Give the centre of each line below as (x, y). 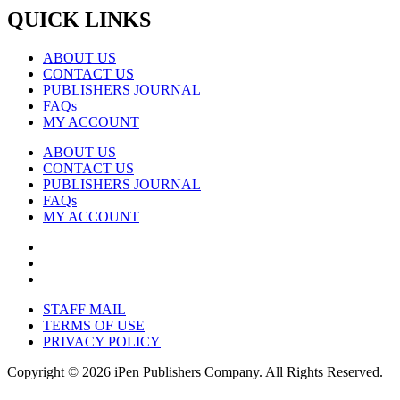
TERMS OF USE (94, 326)
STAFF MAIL (84, 310)
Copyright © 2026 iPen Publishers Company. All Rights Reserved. (195, 372)
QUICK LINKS (79, 20)
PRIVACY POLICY (102, 342)
